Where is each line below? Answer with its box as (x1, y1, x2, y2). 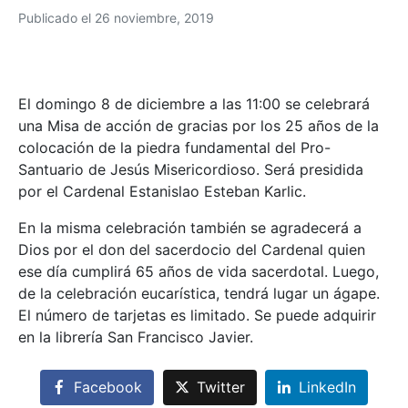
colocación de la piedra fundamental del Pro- (18, 138, 331, 157)
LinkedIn (299, 378, 357, 397)
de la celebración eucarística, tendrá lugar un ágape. (18, 284, 380, 302)
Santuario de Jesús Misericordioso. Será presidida (18, 160, 363, 178)
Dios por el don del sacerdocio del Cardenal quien (18, 240, 365, 259)
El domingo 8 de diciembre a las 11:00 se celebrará (18, 95, 370, 113)
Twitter (196, 378, 245, 397)
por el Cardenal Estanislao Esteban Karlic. (18, 182, 306, 200)
